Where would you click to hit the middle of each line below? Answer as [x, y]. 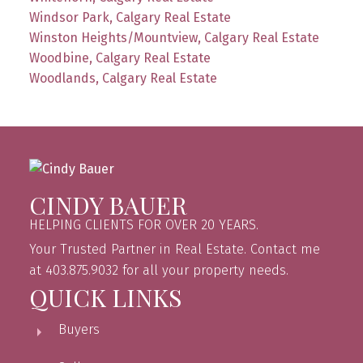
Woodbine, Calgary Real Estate [120, 58]
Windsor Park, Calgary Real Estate [130, 17]
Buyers [79, 330]
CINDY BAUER [108, 205]
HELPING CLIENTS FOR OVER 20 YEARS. [143, 225]
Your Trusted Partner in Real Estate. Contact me [174, 250]
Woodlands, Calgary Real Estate [123, 78]
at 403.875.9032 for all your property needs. [158, 271]
